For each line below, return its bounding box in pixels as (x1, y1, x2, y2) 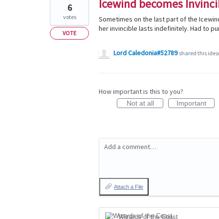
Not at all (126, 99, 154, 107)
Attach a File (114, 184, 143, 190)
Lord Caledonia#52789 (113, 48, 177, 57)
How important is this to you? (99, 87, 183, 96)
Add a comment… (104, 142, 156, 151)
